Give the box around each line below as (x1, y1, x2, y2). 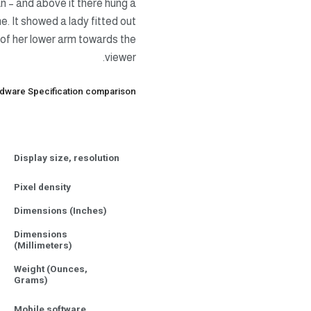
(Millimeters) (14, 239, 72, 251)
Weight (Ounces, (14, 262, 87, 274)
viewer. (105, 51, 136, 64)
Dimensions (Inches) (14, 204, 107, 216)
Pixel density (14, 180, 71, 192)
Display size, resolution (14, 151, 119, 163)
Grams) (14, 274, 48, 285)
